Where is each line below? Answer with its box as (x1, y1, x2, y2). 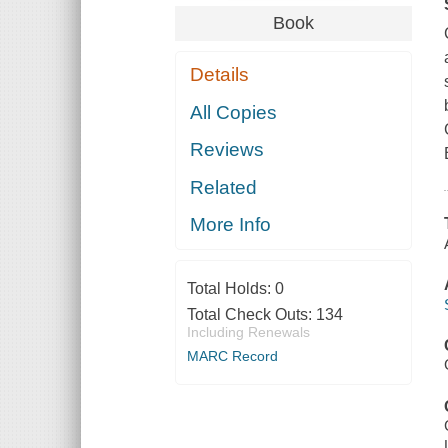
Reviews (190, 139, 265, 161)
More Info (190, 214, 272, 236)
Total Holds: (186, 280, 275, 298)
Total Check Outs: (186, 306, 316, 324)
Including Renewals (186, 324, 310, 341)
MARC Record (186, 348, 278, 365)
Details (190, 64, 250, 86)
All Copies (190, 101, 278, 123)
